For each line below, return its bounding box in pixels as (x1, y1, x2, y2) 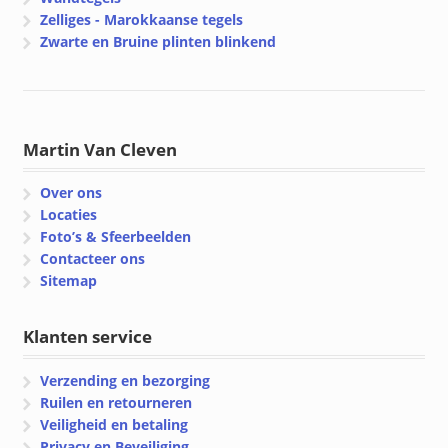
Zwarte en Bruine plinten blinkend (40, 32, 277, 52)
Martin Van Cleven (22, 137, 177, 161)
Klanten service (22, 325, 152, 349)
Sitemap (40, 271, 98, 291)
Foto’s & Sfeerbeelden (40, 227, 192, 247)
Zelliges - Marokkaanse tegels (40, 10, 244, 30)
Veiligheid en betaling (40, 414, 189, 434)
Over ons (40, 183, 103, 203)
